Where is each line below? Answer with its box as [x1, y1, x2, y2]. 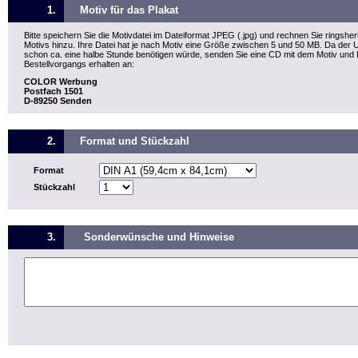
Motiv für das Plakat [80, 4, 178, 16]
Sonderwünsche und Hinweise [84, 231, 234, 243]
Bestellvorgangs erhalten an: [24, 59, 134, 69]
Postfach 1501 [24, 86, 83, 96]
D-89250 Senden [24, 96, 92, 105]
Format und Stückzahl [80, 135, 189, 147]
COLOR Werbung [24, 77, 97, 86]
